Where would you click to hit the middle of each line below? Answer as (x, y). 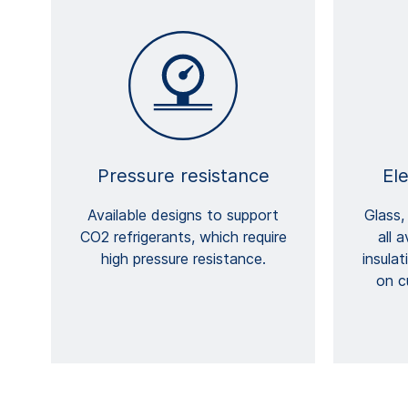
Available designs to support (183, 215)
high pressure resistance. (183, 259)
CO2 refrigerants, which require (183, 237)
